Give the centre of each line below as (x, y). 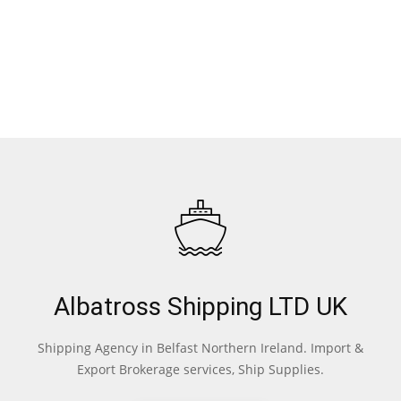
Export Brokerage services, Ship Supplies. (200, 369)
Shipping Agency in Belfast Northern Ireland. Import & (200, 348)
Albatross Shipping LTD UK (200, 307)
